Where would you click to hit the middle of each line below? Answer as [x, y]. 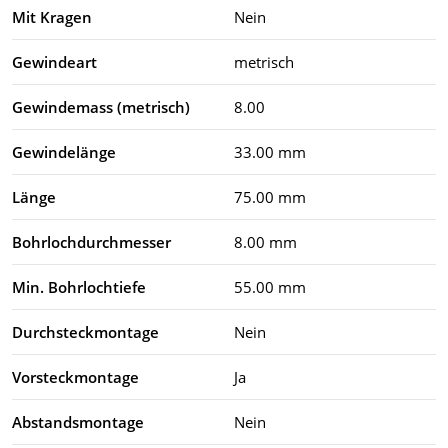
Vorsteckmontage [75, 376]
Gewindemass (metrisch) [101, 106]
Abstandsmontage [78, 421]
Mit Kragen [52, 16]
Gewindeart [54, 61]
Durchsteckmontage [85, 331]
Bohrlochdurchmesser [91, 241]
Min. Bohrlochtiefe [79, 286]
